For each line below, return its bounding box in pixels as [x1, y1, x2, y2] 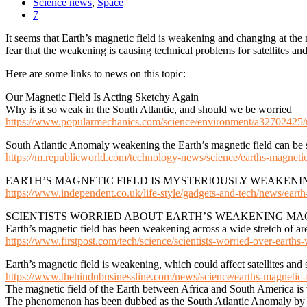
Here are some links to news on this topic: [5, 67, 186, 79]
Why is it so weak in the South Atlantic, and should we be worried [5, 103, 292, 115]
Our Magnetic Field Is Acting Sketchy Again [5, 90, 199, 103]
